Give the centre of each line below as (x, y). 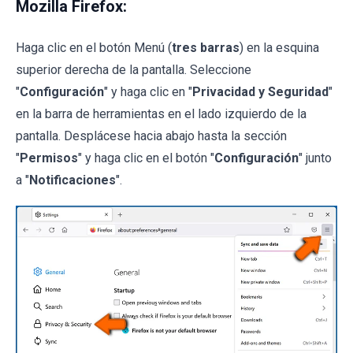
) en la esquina (279, 48)
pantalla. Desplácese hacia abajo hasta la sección (151, 136)
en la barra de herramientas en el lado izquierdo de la (161, 114)
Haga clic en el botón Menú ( (94, 48)
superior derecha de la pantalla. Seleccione (134, 70)
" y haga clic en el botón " (146, 158)
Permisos (49, 158)
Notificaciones (72, 180)
